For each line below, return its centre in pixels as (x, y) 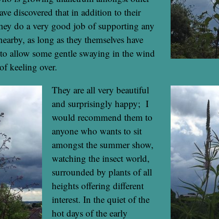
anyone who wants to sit (97, 131)
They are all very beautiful (100, 89)
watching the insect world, (101, 158)
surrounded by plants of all (102, 172)
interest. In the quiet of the (101, 199)
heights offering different (98, 185)
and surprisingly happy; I (100, 103)
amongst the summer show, (103, 144)
